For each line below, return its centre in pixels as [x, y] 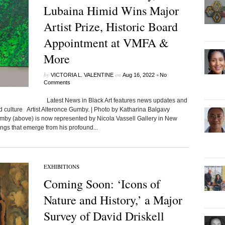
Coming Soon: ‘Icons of [102, 184]
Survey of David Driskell [104, 216]
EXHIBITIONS [61, 166]
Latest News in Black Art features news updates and [115, 100]
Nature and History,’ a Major [113, 200]
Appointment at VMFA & [106, 43]
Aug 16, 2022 [138, 75]
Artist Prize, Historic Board [110, 27]
